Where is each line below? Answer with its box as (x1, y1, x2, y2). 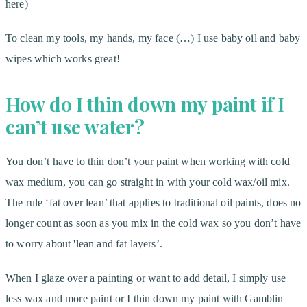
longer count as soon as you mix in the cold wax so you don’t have (5, 217, 302, 229)
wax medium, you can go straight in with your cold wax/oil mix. (5, 175, 290, 188)
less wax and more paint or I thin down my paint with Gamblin (5, 292, 284, 304)
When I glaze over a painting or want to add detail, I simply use (5, 271, 286, 284)
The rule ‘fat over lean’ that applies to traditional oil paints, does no (5, 196, 302, 208)
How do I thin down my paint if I (5, 90, 285, 116)
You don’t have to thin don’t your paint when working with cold (5, 155, 290, 167)
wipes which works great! (5, 52, 120, 64)
